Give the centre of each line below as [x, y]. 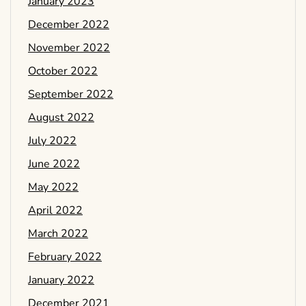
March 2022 [58, 234]
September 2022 [71, 95]
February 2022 [65, 257]
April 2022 [55, 211]
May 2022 [53, 187]
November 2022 [69, 48]
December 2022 [69, 25]
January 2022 [61, 280]
